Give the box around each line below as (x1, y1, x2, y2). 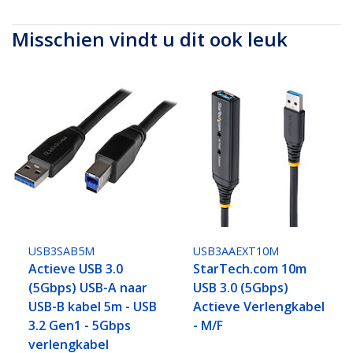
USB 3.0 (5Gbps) (193, 279, 289, 297)
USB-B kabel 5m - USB (28, 298, 158, 316)
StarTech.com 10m (193, 260, 307, 278)
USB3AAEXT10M (193, 243, 280, 259)
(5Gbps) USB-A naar (28, 279, 148, 297)
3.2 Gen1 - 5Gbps (28, 317, 132, 335)
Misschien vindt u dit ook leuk (12, 26, 288, 53)
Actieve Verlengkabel (193, 298, 325, 316)
